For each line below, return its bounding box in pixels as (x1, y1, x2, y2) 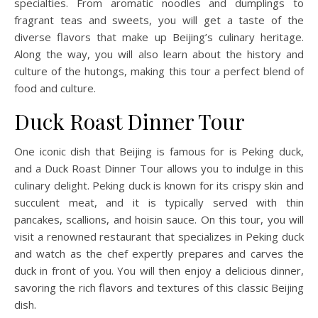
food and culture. (14, 81, 96, 95)
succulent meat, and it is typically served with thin (14, 195, 304, 209)
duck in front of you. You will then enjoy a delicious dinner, (14, 263, 304, 278)
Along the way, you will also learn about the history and (14, 47, 304, 61)
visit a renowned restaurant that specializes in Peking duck (14, 229, 304, 243)
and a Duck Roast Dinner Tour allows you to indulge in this (14, 161, 304, 175)
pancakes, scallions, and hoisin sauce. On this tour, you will (14, 212, 304, 226)
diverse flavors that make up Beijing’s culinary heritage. (14, 30, 304, 44)
